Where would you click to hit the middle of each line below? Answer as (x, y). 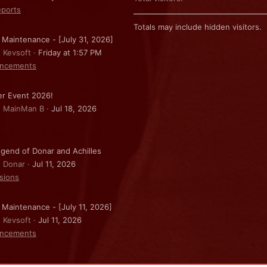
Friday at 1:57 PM (70, 53)
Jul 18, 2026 (74, 108)
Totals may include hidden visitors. (198, 27)
